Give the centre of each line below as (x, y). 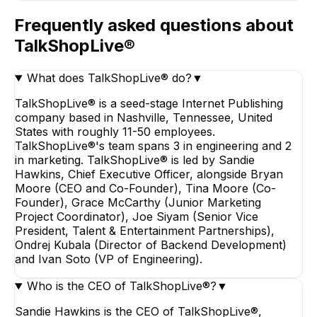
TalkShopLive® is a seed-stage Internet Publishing (149, 104)
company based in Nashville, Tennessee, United (144, 118)
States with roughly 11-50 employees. (115, 132)
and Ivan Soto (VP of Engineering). (109, 259)
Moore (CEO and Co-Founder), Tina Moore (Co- (145, 189)
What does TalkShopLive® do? (109, 78)
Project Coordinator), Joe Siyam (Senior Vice (137, 217)
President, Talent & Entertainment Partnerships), (145, 231)
